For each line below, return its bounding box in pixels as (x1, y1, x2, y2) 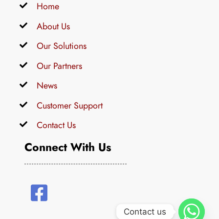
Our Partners (37, 59, 82, 72)
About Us (37, 20, 70, 32)
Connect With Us (24, 139, 111, 155)
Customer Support (37, 99, 103, 111)
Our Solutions (37, 40, 87, 52)
